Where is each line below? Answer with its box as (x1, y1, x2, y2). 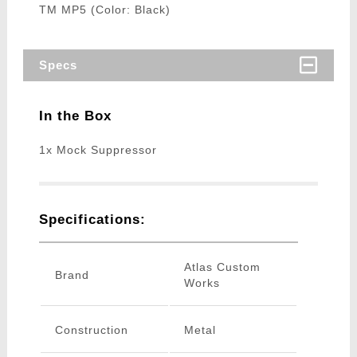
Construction (54, 324, 128, 337)
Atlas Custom (183, 261, 261, 274)
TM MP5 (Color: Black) (38, 3, 171, 17)
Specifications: (38, 212, 146, 228)
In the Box (38, 108, 112, 124)
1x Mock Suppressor (38, 143, 157, 157)
